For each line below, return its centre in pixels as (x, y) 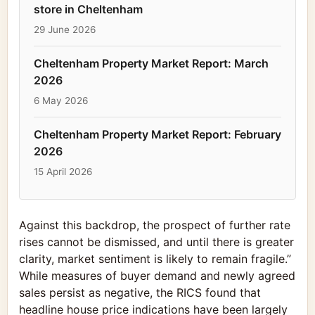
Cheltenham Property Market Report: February (157, 134)
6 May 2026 (61, 100)
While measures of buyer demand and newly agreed (157, 275)
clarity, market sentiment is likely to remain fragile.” (155, 258)
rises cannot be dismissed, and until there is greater (156, 242)
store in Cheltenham (88, 9)
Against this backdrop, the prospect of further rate (155, 225)
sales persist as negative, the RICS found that (140, 292)
